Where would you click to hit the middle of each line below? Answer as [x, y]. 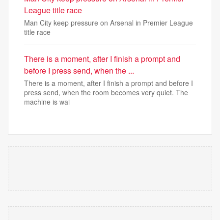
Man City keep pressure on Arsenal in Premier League [109, 23]
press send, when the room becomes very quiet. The [106, 92]
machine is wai [47, 102]
